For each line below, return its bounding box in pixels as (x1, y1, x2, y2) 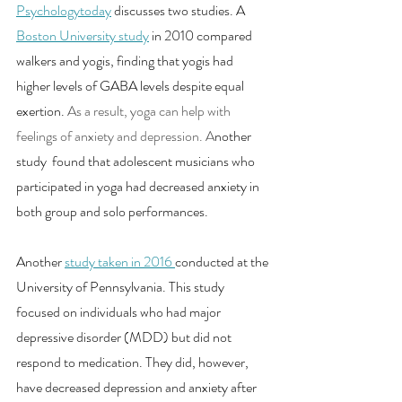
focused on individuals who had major (16, 301, 223, 322)
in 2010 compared (152, 24, 255, 46)
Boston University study (16, 24, 149, 46)
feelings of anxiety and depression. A (16, 125, 214, 146)
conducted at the (175, 250, 271, 272)
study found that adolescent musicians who (16, 150, 258, 171)
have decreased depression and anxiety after (16, 376, 259, 398)
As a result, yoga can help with (65, 100, 233, 121)
